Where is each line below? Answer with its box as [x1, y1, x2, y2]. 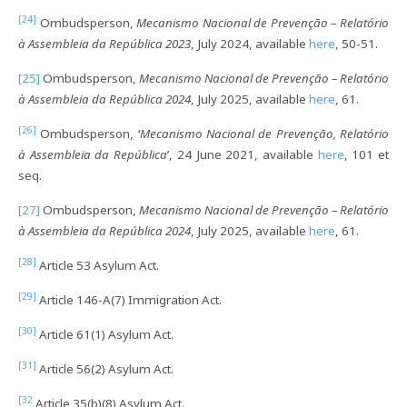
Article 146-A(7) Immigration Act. [36, 291, 222, 308]
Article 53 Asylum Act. [36, 256, 159, 273]
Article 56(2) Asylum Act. [36, 360, 174, 377]
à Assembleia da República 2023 [18, 35, 191, 52]
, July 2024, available [191, 35, 309, 52]
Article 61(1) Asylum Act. [36, 325, 174, 342]
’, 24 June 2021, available [167, 145, 318, 163]
